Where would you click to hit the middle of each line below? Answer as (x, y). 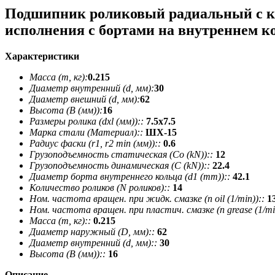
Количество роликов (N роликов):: (100, 187)
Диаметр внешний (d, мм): (85, 99)
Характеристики (42, 56)
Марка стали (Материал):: (86, 132)
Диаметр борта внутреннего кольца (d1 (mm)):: (130, 176)
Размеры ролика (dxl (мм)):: (87, 121)
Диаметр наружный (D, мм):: (92, 231)
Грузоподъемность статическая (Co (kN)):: (121, 154)
